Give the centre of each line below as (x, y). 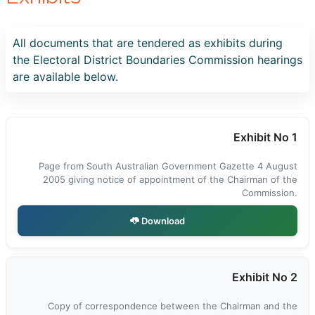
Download (162, 220)
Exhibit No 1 (265, 137)
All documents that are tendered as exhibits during (148, 43)
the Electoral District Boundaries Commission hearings (157, 60)
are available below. (65, 77)
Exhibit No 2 (265, 277)
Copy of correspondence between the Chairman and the (173, 306)
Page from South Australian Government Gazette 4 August (168, 166)
